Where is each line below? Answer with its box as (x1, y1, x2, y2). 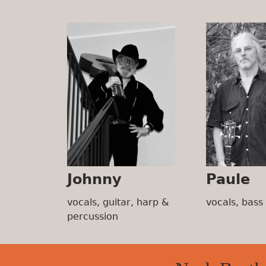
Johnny (67, 171, 122, 188)
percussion (67, 211, 118, 223)
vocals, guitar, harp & (67, 197, 169, 208)
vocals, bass (206, 197, 263, 208)
